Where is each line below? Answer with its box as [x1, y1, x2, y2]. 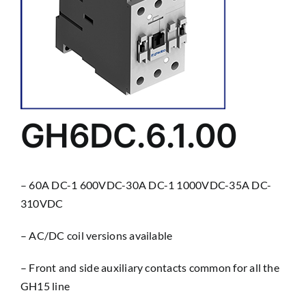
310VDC [20, 197, 64, 210]
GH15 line [20, 279, 70, 292]
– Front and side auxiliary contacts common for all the [20, 261, 279, 274]
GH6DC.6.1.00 [20, 115, 238, 156]
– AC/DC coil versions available [20, 229, 173, 242]
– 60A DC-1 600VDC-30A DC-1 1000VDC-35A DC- [20, 178, 272, 191]
